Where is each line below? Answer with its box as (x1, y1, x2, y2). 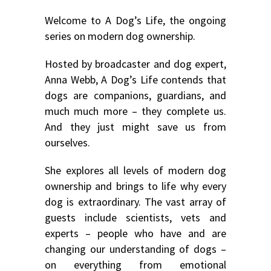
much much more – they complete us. (45, 104, 226, 119)
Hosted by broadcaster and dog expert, (45, 57, 226, 71)
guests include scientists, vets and (45, 211, 226, 225)
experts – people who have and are (45, 226, 226, 241)
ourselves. (45, 135, 90, 150)
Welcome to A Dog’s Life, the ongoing (45, 13, 226, 28)
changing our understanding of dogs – (45, 242, 226, 256)
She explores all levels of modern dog (45, 163, 226, 178)
